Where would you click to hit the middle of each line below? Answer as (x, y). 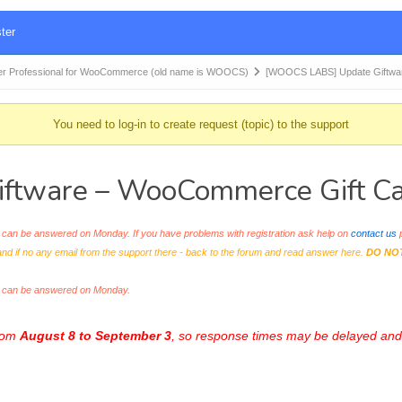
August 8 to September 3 (95, 336)
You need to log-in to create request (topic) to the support (201, 124)
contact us (373, 233)
